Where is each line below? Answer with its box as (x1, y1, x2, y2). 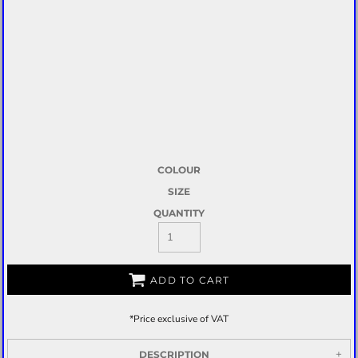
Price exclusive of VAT (133, 312, 229, 325)
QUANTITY (153, 206, 205, 219)
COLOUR (157, 163, 201, 176)
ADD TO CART (150, 273, 230, 286)
